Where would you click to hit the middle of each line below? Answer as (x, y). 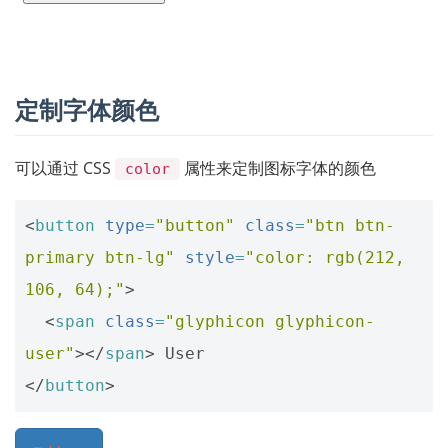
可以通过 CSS (65, 167)
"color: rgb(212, (325, 257)
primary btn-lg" (100, 257)
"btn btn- (350, 225)
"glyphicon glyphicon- (270, 321)
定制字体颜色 (87, 109)
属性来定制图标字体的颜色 (278, 167)
